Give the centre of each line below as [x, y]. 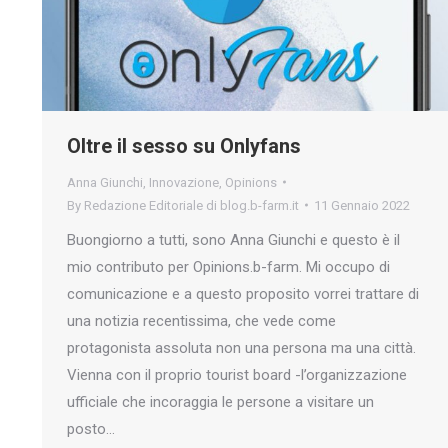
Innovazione [184, 182]
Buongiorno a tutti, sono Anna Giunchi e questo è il [233, 239]
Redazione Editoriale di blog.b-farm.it [191, 205]
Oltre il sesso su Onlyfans [184, 145]
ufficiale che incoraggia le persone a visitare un [220, 401]
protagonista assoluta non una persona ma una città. [241, 347]
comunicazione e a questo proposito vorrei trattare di [243, 293]
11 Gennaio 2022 [362, 205]
